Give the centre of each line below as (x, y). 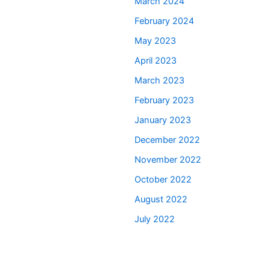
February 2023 (164, 101)
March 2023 (159, 81)
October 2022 (163, 180)
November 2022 (168, 160)
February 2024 (164, 21)
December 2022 (167, 140)
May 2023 (155, 41)
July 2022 (155, 219)
